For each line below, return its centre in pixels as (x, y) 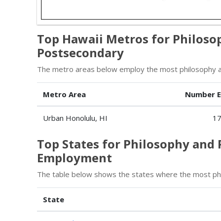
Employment (74, 157)
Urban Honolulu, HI (75, 118)
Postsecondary (80, 52)
